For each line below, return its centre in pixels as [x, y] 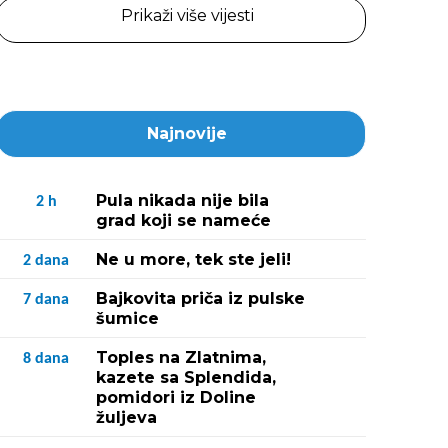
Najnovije [187, 133]
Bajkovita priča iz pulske [200, 298]
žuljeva [126, 417]
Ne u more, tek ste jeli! [193, 259]
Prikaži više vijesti [187, 15]
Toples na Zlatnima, [181, 357]
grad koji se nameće [183, 220]
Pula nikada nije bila [182, 200]
